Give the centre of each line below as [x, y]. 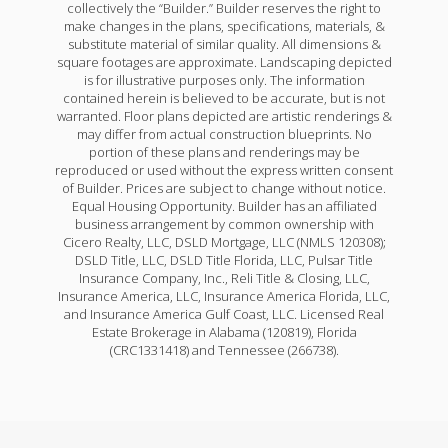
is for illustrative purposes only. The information [224, 80]
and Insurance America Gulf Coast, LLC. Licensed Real [224, 314]
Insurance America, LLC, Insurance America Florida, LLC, [224, 296]
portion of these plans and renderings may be [224, 152]
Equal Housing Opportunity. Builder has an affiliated [224, 206]
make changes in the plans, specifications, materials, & [224, 26]
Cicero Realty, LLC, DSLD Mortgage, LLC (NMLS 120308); [224, 242]
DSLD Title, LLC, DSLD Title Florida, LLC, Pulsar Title [224, 260]
